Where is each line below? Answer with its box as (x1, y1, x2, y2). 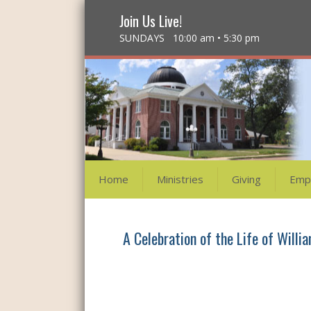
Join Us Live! (119, 10, 182, 31)
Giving (232, 172, 261, 186)
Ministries (157, 172, 203, 186)
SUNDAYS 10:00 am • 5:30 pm (119, 31, 260, 44)
